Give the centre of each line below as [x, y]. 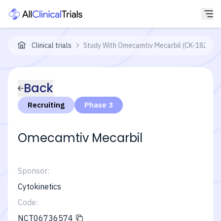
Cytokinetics [39, 186]
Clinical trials [52, 45]
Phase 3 [99, 105]
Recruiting [46, 105]
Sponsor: [34, 171]
